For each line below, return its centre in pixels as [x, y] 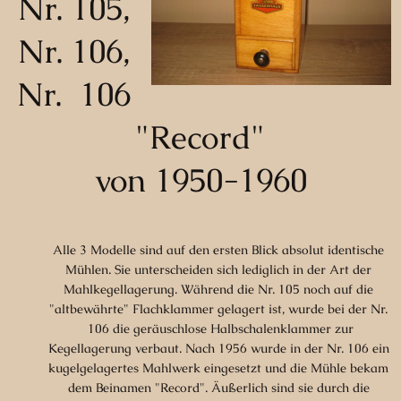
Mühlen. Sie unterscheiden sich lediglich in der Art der [218, 269]
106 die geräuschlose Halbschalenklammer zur [218, 328]
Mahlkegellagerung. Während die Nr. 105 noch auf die [218, 289]
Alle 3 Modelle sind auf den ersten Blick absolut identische [218, 249]
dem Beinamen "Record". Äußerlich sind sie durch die [218, 387]
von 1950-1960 [200, 180]
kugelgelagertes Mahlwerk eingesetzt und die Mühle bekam [218, 367]
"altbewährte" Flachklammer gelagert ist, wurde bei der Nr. [218, 308]
